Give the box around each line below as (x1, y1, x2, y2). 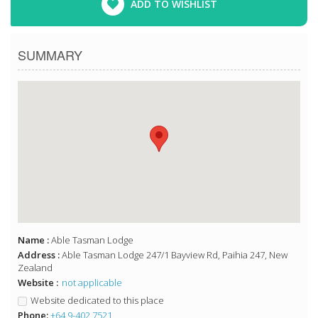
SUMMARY (18, 45, 82, 65)
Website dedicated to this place (31, 294, 164, 307)
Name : (18, 234, 51, 247)
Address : (18, 248, 62, 262)
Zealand (18, 261, 53, 275)
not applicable (62, 276, 122, 290)
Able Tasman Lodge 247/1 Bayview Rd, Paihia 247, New (62, 248, 287, 262)
